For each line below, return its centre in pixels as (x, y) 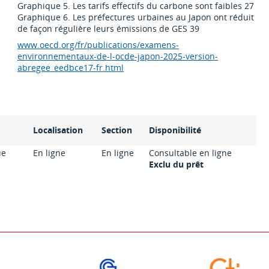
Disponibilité (175, 130)
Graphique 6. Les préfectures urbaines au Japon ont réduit (136, 17)
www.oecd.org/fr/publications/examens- (98, 45)
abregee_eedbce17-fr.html (71, 68)
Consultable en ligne (191, 153)
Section (117, 130)
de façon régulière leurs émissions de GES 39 (109, 29)
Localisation (58, 130)
